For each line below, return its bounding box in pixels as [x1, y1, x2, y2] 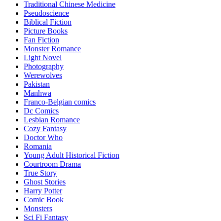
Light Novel [24, 53, 62, 62]
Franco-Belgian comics [24, 98, 96, 107]
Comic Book [24, 195, 64, 204]
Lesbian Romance [24, 115, 80, 124]
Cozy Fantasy [24, 124, 67, 133]
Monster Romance [24, 44, 81, 53]
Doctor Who [24, 133, 63, 142]
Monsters [24, 204, 52, 213]
